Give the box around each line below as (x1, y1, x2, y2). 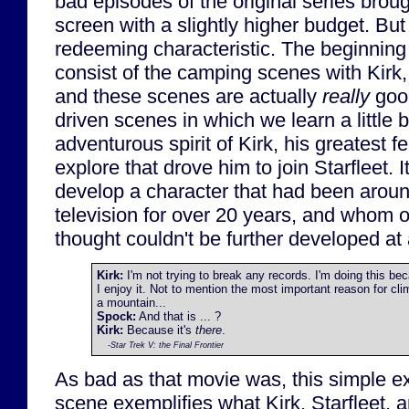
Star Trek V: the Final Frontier (110, 340, 224, 350)
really (322, 84, 370, 108)
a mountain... (97, 295, 166, 309)
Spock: (97, 309, 136, 323)
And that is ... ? (136, 309, 221, 323)
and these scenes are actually (55, 84, 322, 108)
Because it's (123, 322, 195, 337)
